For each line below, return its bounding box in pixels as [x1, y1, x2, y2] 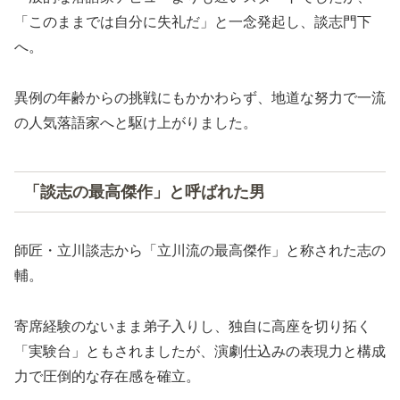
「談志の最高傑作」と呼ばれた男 [23, 182, 265, 201]
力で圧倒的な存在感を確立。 [14, 368, 200, 384]
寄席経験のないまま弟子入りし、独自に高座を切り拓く [14, 318, 371, 334]
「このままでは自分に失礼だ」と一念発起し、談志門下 [14, 14, 371, 30]
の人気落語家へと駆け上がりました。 [14, 115, 257, 131]
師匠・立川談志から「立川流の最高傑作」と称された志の [14, 242, 386, 258]
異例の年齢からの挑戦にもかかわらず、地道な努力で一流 [14, 90, 386, 106]
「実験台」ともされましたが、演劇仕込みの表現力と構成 [14, 343, 386, 359]
